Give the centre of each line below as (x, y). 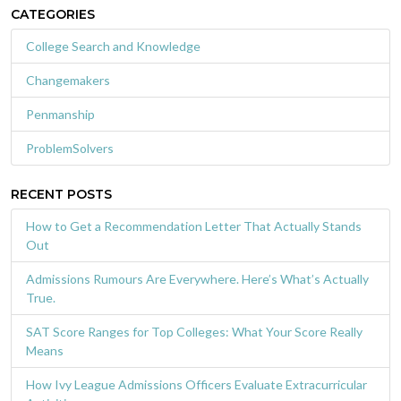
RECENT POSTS (61, 194)
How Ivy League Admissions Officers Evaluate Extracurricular (196, 384)
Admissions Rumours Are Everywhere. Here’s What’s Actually (197, 278)
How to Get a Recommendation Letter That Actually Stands (194, 226)
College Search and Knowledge (113, 46)
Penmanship (60, 114)
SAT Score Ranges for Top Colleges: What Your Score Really (194, 331)
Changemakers (68, 80)
